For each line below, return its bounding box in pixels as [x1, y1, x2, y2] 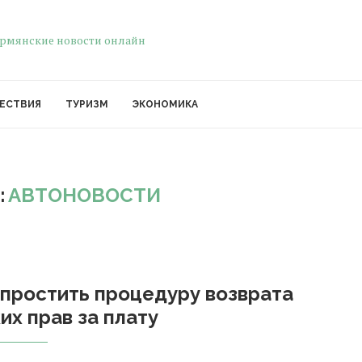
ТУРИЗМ [65, 99, 108, 110]
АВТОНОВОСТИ [8, 183, 162, 207]
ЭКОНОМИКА [133, 99, 198, 110]
